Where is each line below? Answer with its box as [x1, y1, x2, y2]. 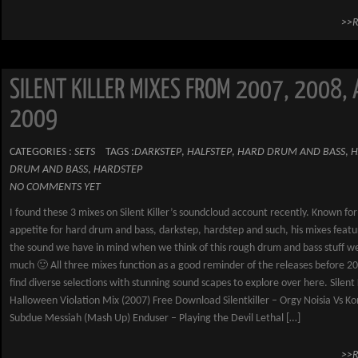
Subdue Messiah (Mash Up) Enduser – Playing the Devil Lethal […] [10, 312, 300, 324]
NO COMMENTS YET [10, 181, 101, 193]
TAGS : [105, 146, 134, 158]
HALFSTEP [187, 146, 232, 158]
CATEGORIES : [10, 146, 74, 158]
